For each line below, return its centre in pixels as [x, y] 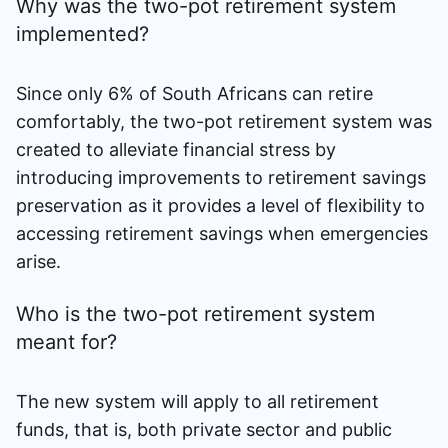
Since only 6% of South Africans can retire [194, 93]
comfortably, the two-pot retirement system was [224, 121]
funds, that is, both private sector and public [204, 429]
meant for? [66, 341]
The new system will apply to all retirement [197, 401]
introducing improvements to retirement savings [221, 177]
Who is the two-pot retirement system [195, 313]
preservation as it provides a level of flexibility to [220, 205]
